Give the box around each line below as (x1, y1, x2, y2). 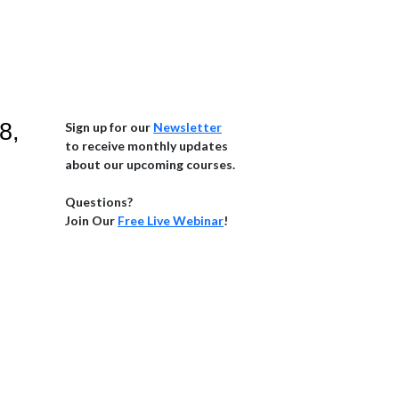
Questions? (65, 194, 133, 209)
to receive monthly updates (65, 138, 228, 153)
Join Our (65, 213, 118, 228)
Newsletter (153, 119, 222, 134)
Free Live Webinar (118, 213, 224, 228)
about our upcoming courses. (65, 157, 235, 172)
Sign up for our (65, 119, 153, 134)
